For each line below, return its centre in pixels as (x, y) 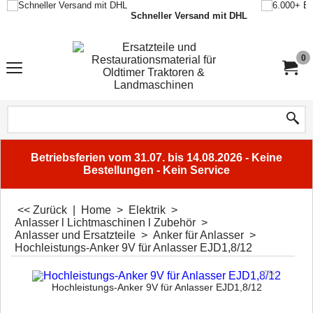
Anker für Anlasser (198, 235)
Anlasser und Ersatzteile (75, 235)
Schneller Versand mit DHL (189, 16)
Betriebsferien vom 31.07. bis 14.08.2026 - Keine (156, 158)
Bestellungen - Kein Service (156, 170)
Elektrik (147, 210)
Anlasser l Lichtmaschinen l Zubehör (105, 223)
